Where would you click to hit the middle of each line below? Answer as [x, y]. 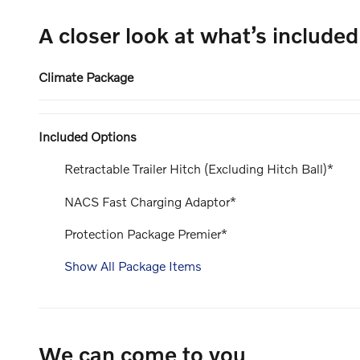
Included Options [88, 137]
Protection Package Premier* [146, 233]
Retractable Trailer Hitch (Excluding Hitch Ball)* [199, 169]
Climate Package [86, 77]
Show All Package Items [133, 265]
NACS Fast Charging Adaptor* [150, 201]
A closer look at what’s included [198, 35]
